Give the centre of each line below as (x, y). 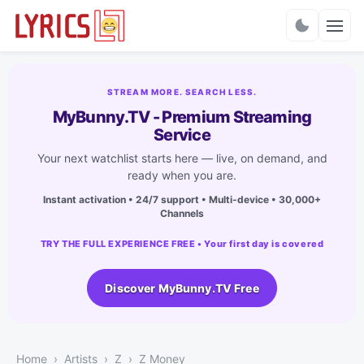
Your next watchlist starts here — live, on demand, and (182, 158)
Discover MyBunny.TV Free (182, 288)
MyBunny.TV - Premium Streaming (182, 117)
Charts (182, 33)
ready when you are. (182, 175)
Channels (182, 213)
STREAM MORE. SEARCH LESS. (182, 91)
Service (182, 134)
